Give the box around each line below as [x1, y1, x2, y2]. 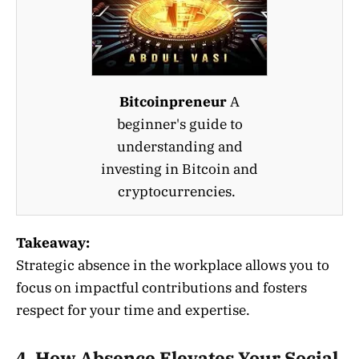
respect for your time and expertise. [16, 301, 250, 320]
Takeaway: [16, 234, 90, 252]
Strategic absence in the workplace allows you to [16, 256, 329, 275]
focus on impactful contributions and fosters [16, 279, 307, 297]
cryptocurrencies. [117, 183, 242, 201]
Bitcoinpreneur [119, 93, 227, 111]
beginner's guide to [116, 115, 243, 134]
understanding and [116, 138, 243, 156]
